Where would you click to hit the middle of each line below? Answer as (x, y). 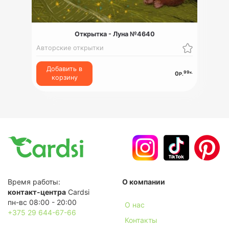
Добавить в (65, 69)
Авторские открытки (70, 48)
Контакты (141, 220)
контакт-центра (37, 192)
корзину (64, 78)
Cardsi (78, 192)
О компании (144, 182)
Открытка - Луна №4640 (114, 34)
